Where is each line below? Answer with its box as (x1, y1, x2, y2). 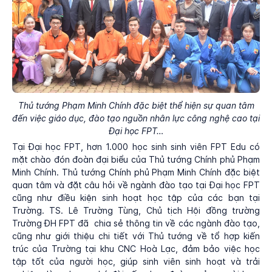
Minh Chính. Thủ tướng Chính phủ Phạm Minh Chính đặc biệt (12, 167, 260, 178)
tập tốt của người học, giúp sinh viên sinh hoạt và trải (12, 256, 260, 267)
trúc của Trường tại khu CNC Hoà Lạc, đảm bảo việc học (12, 243, 260, 254)
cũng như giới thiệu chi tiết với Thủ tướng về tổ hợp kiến (12, 231, 260, 242)
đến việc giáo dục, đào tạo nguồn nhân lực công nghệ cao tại (12, 113, 260, 124)
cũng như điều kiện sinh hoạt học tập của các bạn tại (12, 192, 260, 203)
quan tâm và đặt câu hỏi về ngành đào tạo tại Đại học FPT (12, 180, 260, 191)
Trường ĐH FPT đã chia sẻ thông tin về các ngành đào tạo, (12, 218, 260, 229)
